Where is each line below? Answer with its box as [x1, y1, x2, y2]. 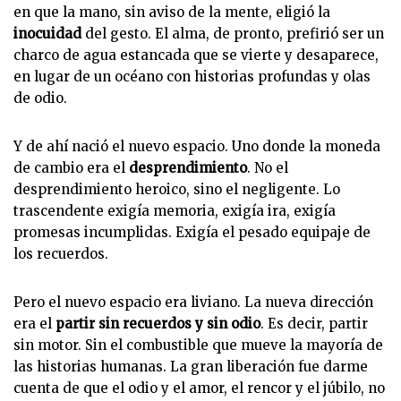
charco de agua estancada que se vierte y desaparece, [13, 47, 379, 64]
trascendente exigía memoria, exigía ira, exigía [13, 202, 336, 219]
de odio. [13, 90, 67, 107]
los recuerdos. [13, 245, 108, 262]
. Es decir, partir [260, 315, 368, 332]
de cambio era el [13, 159, 129, 176]
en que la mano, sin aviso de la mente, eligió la [13, 4, 330, 21]
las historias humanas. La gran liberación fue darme [13, 358, 368, 375]
